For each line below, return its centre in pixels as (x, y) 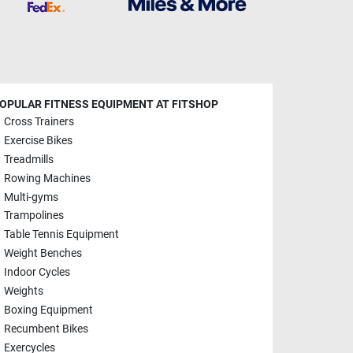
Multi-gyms (31, 197)
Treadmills (29, 159)
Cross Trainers (39, 122)
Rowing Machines (47, 178)
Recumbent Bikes (46, 329)
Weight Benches (43, 254)
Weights (24, 291)
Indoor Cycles (37, 273)
